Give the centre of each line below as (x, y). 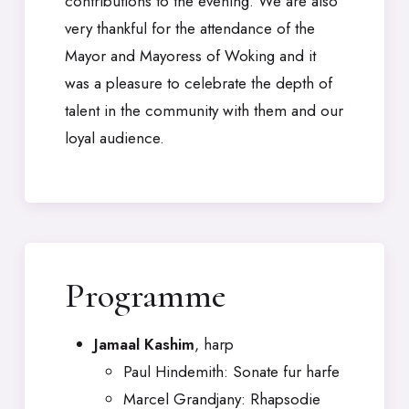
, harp (214, 344)
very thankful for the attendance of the (190, 28)
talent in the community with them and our (204, 110)
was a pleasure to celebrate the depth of (199, 83)
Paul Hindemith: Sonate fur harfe (231, 372)
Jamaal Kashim (144, 344)
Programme (146, 296)
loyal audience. (115, 138)
